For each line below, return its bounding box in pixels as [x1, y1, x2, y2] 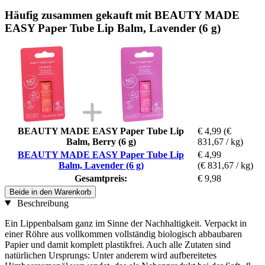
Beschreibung [14, 198, 69, 208]
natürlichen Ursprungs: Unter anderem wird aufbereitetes [5, 250, 216, 260]
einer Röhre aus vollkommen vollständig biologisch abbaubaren [5, 228, 242, 239]
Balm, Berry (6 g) [66, 136, 136, 147]
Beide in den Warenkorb [9, 187, 91, 196]
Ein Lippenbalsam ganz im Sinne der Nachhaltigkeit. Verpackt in [5, 218, 247, 228]
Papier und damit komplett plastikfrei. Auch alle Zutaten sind [5, 239, 231, 250]
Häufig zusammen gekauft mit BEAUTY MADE [5, 8, 240, 21]
